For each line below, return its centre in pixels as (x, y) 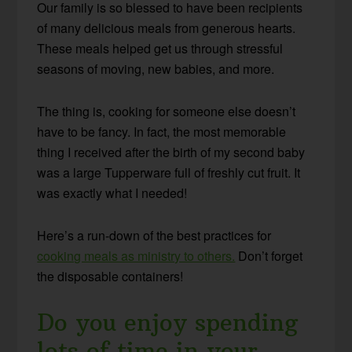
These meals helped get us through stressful (160, 48)
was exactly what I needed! (112, 192)
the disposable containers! (110, 276)
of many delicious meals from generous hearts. (167, 27)
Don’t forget (269, 255)
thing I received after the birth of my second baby (171, 152)
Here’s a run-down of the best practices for (154, 235)
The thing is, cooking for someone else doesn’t (167, 111)
